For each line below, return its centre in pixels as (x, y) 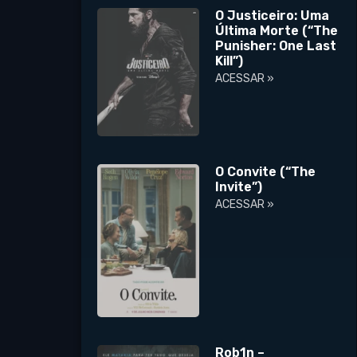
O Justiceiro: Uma (273, 16)
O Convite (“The (266, 171)
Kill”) (229, 61)
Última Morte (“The (277, 31)
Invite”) (239, 186)
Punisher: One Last (276, 46)
